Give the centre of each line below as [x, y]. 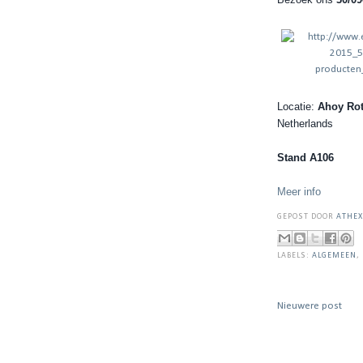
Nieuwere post [310, 306]
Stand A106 [305, 157]
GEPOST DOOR [307, 217]
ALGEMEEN [335, 255]
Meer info [299, 191]
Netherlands [305, 123]
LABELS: [295, 255]
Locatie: [297, 106]
